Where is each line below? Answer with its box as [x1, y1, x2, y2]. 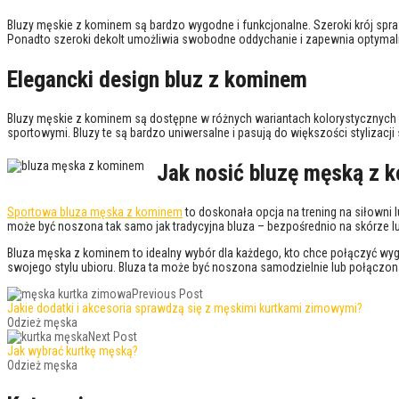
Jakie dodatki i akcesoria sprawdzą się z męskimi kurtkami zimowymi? [7, 301, 362, 316]
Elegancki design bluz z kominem [7, 65, 307, 93]
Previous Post [132, 287, 203, 302]
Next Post [88, 330, 137, 345]
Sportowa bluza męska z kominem [7, 205, 183, 220]
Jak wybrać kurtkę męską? [7, 344, 138, 359]
